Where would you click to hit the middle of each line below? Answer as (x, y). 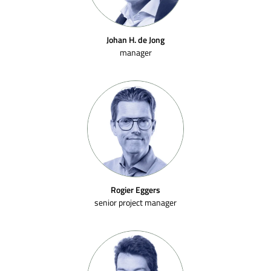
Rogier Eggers (135, 190)
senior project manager (135, 202)
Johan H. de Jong (135, 40)
